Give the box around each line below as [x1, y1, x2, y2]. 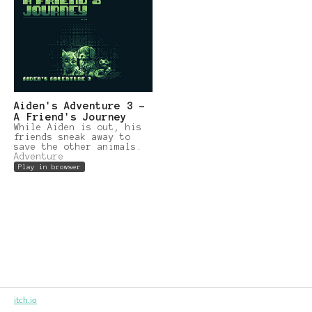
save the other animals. [14, 142, 142, 153]
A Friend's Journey [14, 111, 127, 123]
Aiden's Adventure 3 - [14, 100, 146, 112]
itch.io [14, 295, 37, 305]
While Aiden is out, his [14, 123, 142, 133]
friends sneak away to [14, 132, 131, 143]
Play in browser [18, 163, 81, 171]
